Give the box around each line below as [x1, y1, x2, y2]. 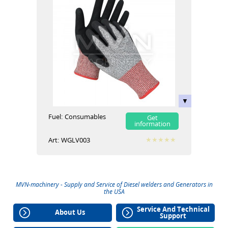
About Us [55, 208, 85, 217]
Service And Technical [136, 204, 210, 214]
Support [160, 211, 187, 220]
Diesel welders [123, 180, 162, 189]
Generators [175, 180, 206, 189]
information [134, 119, 170, 128]
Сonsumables [65, 112, 106, 121]
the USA [103, 187, 125, 196]
